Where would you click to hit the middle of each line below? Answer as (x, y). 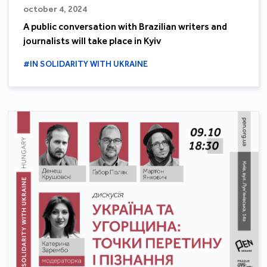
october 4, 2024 (55, 9)
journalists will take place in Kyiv (92, 41)
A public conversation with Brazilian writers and (125, 27)
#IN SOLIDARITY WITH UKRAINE (86, 64)
